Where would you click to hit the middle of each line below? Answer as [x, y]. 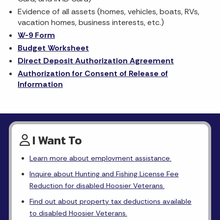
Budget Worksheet [53, 48]
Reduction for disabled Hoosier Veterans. [97, 186]
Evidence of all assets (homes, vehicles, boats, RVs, [109, 12]
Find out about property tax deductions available [110, 201]
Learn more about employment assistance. [100, 158]
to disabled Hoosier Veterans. [78, 213]
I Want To [56, 140]
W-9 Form [36, 35]
